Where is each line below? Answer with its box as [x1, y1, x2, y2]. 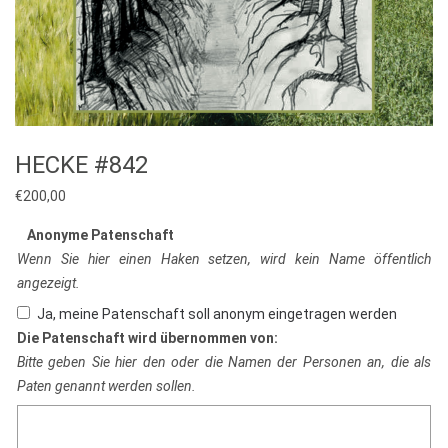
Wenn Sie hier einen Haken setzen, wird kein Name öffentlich [17, 251, 431, 268]
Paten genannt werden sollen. [17, 378, 196, 395]
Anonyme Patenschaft [27, 227, 174, 244]
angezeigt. [17, 275, 80, 292]
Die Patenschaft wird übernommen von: [17, 330, 278, 347]
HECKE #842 [15, 151, 148, 180]
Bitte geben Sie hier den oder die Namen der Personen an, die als [17, 354, 431, 371]
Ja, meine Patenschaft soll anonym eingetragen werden [37, 306, 397, 323]
